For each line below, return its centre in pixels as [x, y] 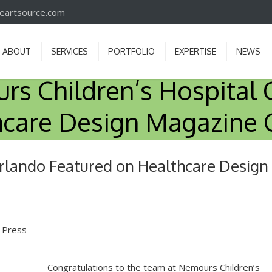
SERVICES [70, 51]
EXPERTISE [195, 51]
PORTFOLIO [131, 51]
